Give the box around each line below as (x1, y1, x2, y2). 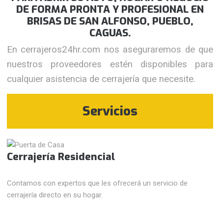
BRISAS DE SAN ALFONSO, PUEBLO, (27, 14, 193, 28)
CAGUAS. (89, 26, 131, 40)
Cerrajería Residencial (7, 150, 115, 164)
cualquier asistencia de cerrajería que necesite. (7, 74, 196, 84)
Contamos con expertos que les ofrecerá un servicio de (7, 179, 188, 188)
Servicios (82, 103, 137, 120)
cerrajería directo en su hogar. (7, 191, 103, 200)
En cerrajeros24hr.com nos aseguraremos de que (7, 44, 213, 55)
